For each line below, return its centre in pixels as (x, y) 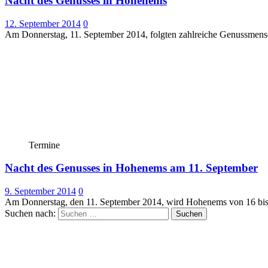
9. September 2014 (40, 191)
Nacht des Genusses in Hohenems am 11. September (131, 168)
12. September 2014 (43, 23)
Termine (44, 145)
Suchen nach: (30, 214)
